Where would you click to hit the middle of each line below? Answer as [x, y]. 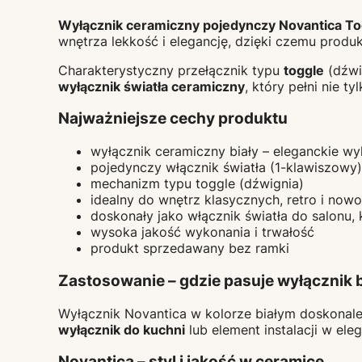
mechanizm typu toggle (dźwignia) [197, 184]
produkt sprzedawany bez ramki [190, 248]
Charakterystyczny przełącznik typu [171, 70]
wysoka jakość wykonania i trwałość [202, 232]
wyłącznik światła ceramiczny [152, 86]
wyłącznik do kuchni [122, 329]
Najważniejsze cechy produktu [173, 119]
